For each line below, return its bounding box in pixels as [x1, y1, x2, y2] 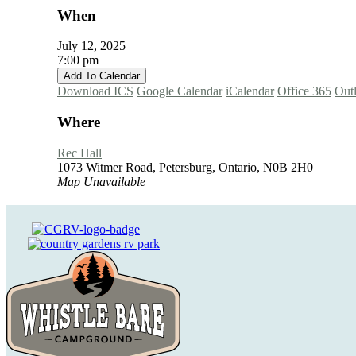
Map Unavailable [57, 174, 145, 188]
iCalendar [226, 84, 274, 99]
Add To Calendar [64, 70, 140, 83]
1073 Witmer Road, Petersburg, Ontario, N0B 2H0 [57, 160, 313, 174]
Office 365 [277, 84, 331, 99]
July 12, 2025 [57, 39, 138, 53]
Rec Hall [57, 145, 102, 160]
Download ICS [57, 84, 133, 99]
